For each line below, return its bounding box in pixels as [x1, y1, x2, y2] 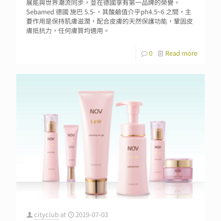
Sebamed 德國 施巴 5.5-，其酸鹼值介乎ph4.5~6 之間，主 [26, 7, 191, 17]
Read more [165, 48, 197, 58]
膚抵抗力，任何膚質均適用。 [26, 26, 110, 36]
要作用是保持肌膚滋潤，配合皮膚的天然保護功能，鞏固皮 [26, 16, 193, 26]
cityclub [34, 210, 59, 220]
